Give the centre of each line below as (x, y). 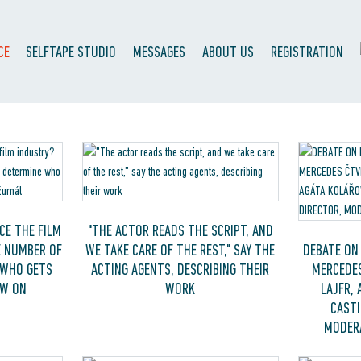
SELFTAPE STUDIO (71, 52)
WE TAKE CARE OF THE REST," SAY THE (180, 250)
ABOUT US (228, 52)
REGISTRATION (307, 52)
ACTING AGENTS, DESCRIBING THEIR (180, 269)
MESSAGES (160, 52)
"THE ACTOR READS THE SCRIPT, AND (180, 230)
